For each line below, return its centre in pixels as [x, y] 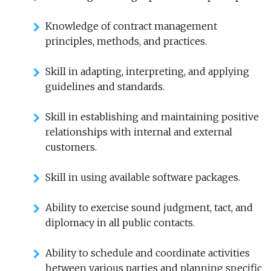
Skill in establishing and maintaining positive [152, 117]
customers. [71, 147]
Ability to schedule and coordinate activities [148, 253]
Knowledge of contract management [131, 26]
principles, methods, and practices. [126, 41]
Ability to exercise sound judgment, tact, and [149, 207]
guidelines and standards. [105, 87]
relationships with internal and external [139, 132]
